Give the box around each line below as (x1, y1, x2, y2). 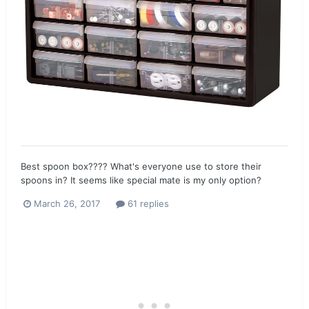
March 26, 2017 (34, 197, 100, 209)
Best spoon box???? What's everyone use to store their (21, 160, 261, 172)
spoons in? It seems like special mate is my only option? (21, 174, 261, 186)
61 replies (125, 197, 169, 209)
